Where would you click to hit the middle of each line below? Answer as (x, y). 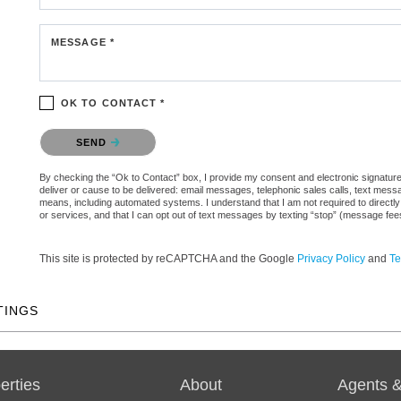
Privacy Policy (331, 258)
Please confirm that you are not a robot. (142, 132)
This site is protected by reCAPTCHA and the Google (168, 258)
